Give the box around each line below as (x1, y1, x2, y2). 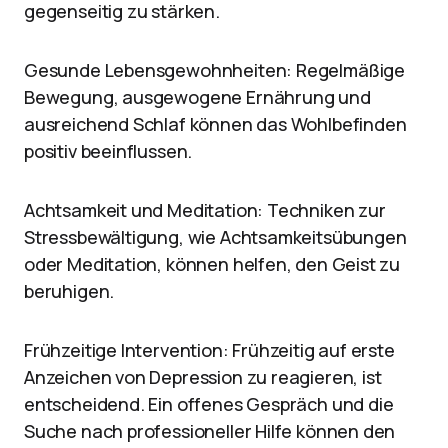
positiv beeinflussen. (24, 139, 193, 163)
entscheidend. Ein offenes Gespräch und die (24, 392, 394, 416)
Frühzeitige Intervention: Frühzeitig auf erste (24, 338, 395, 362)
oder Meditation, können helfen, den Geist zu (24, 252, 401, 276)
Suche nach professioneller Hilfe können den (24, 419, 396, 443)
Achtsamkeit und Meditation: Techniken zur (24, 198, 386, 222)
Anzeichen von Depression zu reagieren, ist (24, 365, 382, 389)
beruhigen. (24, 279, 115, 303)
